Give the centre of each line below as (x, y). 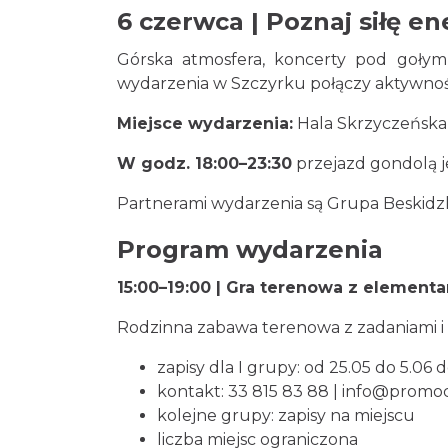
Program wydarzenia (250, 249)
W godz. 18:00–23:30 (204, 163)
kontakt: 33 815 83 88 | (249, 391)
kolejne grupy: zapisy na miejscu (286, 415)
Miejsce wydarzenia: (205, 123)
